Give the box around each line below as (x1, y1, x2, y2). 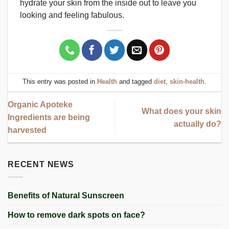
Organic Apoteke (8, 100, 73, 109)
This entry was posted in (22, 78, 97, 86)
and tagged (117, 78, 154, 86)
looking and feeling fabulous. (20, 11, 124, 20)
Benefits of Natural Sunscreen (8, 191, 124, 200)
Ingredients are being (8, 113, 90, 122)
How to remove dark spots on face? (8, 211, 145, 220)
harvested (8, 126, 47, 135)
